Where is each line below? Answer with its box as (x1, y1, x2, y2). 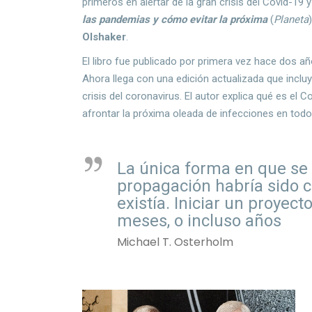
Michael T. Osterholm (117, 233, 234, 250)
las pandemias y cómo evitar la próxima (82, 13, 268, 26)
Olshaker (82, 30, 127, 43)
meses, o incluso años (117, 210, 282, 231)
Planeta (274, 13, 309, 26)
